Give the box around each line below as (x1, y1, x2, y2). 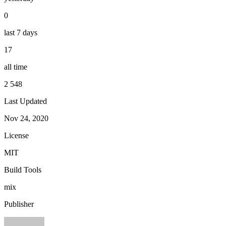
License (4, 131, 29, 140)
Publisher (4, 199, 34, 208)
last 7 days (4, 28, 37, 37)
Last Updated (4, 96, 47, 105)
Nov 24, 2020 (4, 114, 48, 123)
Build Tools (4, 165, 41, 174)
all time (4, 62, 27, 71)
